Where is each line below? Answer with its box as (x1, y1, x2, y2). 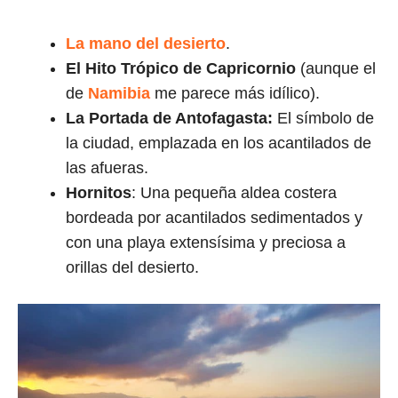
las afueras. (66, 159, 148, 178)
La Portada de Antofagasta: (66, 109, 277, 128)
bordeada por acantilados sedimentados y (66, 209, 362, 227)
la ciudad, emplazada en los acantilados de (66, 134, 371, 153)
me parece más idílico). (150, 84, 320, 103)
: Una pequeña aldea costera (131, 184, 337, 203)
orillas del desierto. (66, 259, 199, 277)
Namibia (88, 84, 150, 103)
